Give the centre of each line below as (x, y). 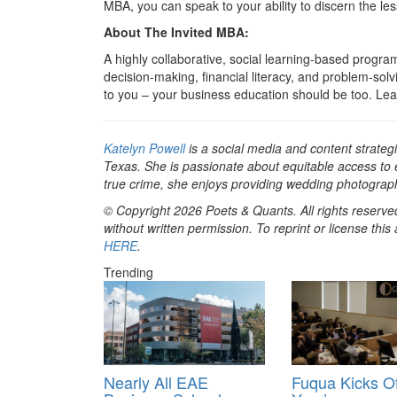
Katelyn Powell (144, 148)
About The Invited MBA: (178, 31)
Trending (128, 272)
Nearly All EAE (156, 381)
